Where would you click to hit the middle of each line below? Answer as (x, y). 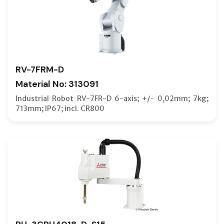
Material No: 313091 (57, 84)
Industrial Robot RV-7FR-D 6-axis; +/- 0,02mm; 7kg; (112, 98)
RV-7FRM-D (40, 69)
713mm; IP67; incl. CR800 (60, 108)
